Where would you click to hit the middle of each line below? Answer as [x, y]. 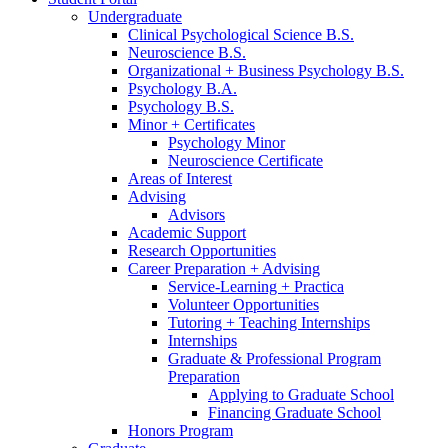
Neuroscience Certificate [245, 160]
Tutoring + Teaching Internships [269, 322]
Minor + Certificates [191, 124]
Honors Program [180, 430]
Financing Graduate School [294, 412]
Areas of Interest [180, 178]
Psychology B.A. [182, 88]
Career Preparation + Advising [224, 268]
